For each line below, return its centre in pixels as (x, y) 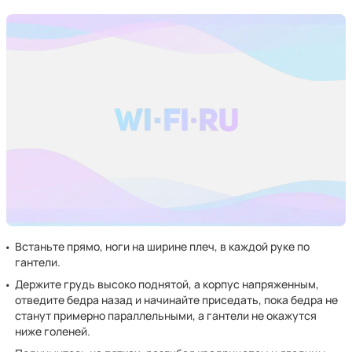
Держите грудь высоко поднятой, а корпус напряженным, (167, 284)
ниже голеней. (53, 331)
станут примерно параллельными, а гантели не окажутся (166, 315)
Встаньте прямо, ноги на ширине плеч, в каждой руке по (163, 246)
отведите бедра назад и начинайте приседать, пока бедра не (177, 300)
